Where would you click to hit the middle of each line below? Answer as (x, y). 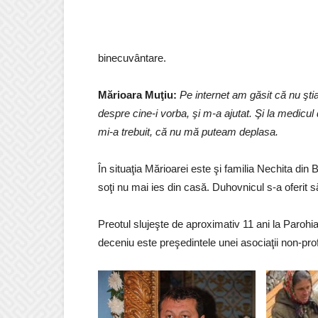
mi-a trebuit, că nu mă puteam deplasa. (188, 132)
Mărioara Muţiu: (139, 95)
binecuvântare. (132, 58)
